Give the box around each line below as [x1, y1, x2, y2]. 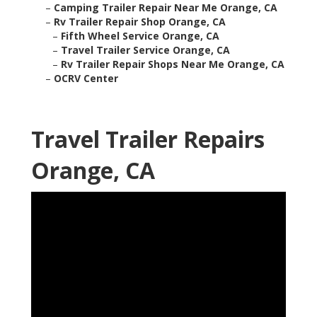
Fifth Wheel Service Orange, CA [61, 29, 219, 43]
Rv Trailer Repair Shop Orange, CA [54, 15, 226, 29]
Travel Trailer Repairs [31, 124, 265, 155]
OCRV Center [54, 71, 118, 86]
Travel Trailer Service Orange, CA [61, 43, 230, 57]
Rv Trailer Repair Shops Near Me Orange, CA [61, 57, 284, 71]
